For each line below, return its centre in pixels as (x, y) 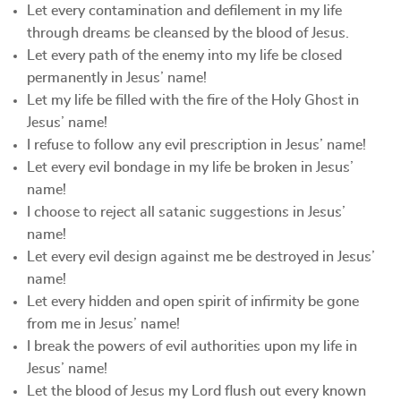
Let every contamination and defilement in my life (184, 11)
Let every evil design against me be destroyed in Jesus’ (201, 257)
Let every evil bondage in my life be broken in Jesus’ (190, 167)
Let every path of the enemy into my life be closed (184, 55)
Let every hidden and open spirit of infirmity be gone (193, 302)
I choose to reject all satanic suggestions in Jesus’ (186, 212)
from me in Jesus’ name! (103, 324)
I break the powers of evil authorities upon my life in (192, 346)
